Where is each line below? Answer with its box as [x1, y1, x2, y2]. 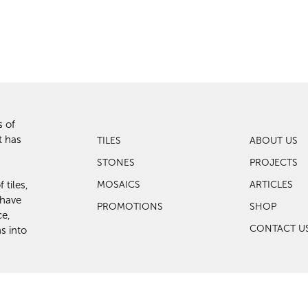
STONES [97, 156, 135, 168]
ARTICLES [249, 178, 293, 190]
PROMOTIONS [97, 200, 163, 212]
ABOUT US [249, 134, 298, 146]
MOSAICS [97, 178, 140, 190]
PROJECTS [249, 156, 298, 168]
